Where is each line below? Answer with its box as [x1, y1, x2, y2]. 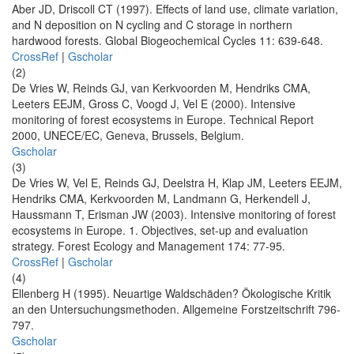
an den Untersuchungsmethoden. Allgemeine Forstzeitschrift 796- [12, 301, 341, 318]
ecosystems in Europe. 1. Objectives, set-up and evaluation [12, 222, 308, 239]
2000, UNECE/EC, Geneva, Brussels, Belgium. [12, 127, 244, 144]
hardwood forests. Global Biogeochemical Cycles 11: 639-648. [12, 32, 323, 49]
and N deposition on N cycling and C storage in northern [12, 17, 292, 33]
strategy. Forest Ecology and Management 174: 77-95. [12, 238, 285, 254]
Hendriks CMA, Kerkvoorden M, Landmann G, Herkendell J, [12, 190, 311, 207]
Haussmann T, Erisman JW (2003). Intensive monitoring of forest [12, 206, 336, 223]
